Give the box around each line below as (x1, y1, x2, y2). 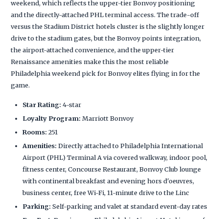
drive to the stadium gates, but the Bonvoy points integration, (11, 34, 201, 42)
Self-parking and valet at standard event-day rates (51, 202, 208, 210)
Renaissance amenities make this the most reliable (11, 57, 169, 66)
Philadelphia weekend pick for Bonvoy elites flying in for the (11, 69, 200, 77)
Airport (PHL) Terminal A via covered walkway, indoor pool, (22, 153, 208, 161)
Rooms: (22, 128, 47, 136)
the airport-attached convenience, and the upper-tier (11, 45, 175, 54)
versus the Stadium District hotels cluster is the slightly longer (11, 22, 205, 30)
